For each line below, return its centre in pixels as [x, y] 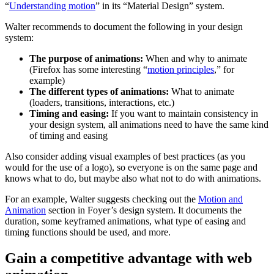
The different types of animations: [99, 91]
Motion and [220, 199]
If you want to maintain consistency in [183, 113]
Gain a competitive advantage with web [128, 258]
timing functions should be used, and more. [88, 232]
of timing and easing [68, 135]
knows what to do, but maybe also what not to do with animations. [134, 178]
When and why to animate [195, 58]
